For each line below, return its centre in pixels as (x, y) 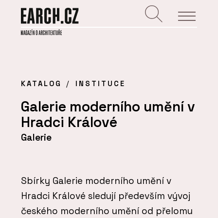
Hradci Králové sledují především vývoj (106, 196)
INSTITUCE (100, 84)
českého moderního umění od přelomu (107, 211)
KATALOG (41, 84)
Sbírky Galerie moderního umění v (96, 181)
